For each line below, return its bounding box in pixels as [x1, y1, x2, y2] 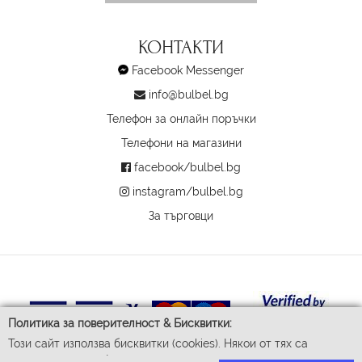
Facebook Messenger [132, 63, 244, 77]
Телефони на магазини [120, 136, 242, 149]
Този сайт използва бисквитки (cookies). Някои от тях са [8, 337, 308, 350]
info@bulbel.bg [148, 87, 229, 101]
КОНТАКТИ [138, 36, 224, 59]
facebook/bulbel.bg [134, 160, 241, 174]
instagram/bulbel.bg [132, 184, 243, 198]
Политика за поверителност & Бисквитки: [8, 317, 232, 330]
